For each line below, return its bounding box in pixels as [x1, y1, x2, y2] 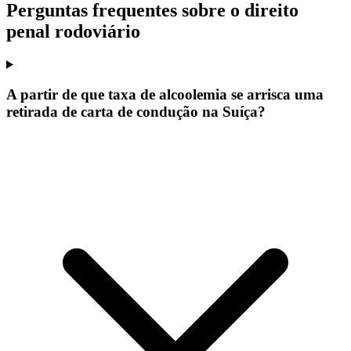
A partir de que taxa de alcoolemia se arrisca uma [6, 86, 324, 103]
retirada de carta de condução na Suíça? [6, 103, 266, 121]
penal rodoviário [6, 20, 140, 42]
